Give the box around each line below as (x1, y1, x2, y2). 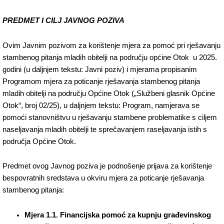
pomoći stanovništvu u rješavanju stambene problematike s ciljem (2, 113, 217, 121)
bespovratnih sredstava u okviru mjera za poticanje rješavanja (2, 174, 204, 182)
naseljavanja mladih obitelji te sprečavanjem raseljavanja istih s (2, 125, 207, 133)
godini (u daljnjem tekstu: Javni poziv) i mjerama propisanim (2, 65, 197, 73)
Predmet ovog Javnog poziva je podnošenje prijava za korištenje (2, 162, 212, 170)
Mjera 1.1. (24, 210, 58, 219)
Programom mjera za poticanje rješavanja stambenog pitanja (2, 77, 200, 85)
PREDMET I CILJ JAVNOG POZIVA (2, 16, 124, 25)
